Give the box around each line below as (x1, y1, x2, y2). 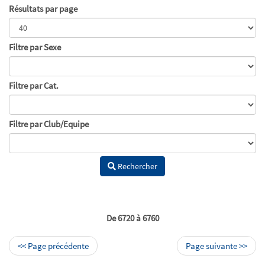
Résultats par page (9, 3, 77, 14)
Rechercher (116, 161, 157, 172)
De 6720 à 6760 (106, 212, 159, 224)
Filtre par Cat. (9, 80, 59, 91)
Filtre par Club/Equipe (9, 118, 89, 130)
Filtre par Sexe (9, 41, 61, 53)
